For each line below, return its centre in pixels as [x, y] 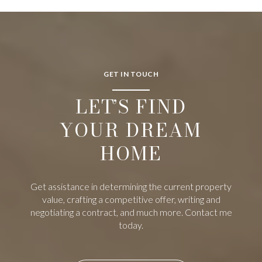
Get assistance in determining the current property [131, 187]
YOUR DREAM [131, 130]
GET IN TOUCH [131, 74]
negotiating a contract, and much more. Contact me [131, 212]
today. [131, 225]
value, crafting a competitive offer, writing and [131, 199]
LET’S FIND [131, 107]
